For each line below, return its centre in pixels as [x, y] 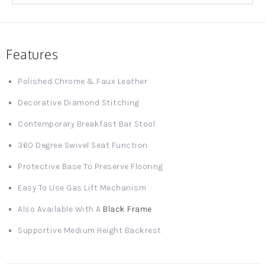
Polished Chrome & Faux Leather [83, 81]
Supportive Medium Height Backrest [90, 230]
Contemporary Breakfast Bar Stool [86, 124]
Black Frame [127, 209]
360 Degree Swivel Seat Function [83, 145]
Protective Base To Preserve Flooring [90, 167]
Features [32, 54]
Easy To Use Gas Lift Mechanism [82, 188]
